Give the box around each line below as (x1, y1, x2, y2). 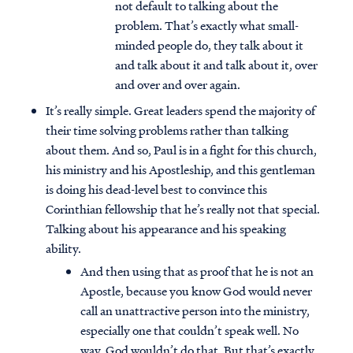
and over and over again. (115, 76, 240, 94)
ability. (46, 240, 81, 258)
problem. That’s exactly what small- (115, 17, 299, 35)
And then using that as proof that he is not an (80, 262, 314, 281)
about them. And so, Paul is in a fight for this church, (46, 141, 317, 159)
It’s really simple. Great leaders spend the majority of (46, 102, 315, 120)
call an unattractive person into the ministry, (80, 302, 310, 320)
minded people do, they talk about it (115, 36, 303, 54)
